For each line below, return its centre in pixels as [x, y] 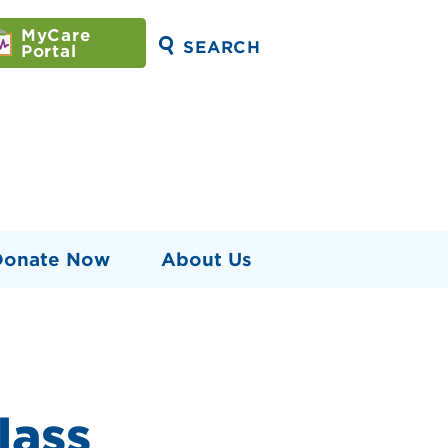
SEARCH [222, 47]
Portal [48, 51]
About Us [206, 259]
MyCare [55, 35]
